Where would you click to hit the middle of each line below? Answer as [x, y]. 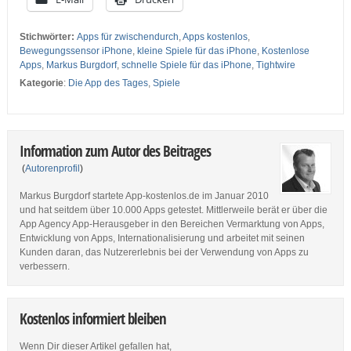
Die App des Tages [108, 83]
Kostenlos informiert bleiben [92, 319]
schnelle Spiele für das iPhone [186, 65]
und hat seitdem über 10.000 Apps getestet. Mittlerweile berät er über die [173, 210]
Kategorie [41, 83]
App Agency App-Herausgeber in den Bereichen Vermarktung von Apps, [172, 224]
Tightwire [275, 65]
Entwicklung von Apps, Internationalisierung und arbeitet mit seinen [162, 239]
